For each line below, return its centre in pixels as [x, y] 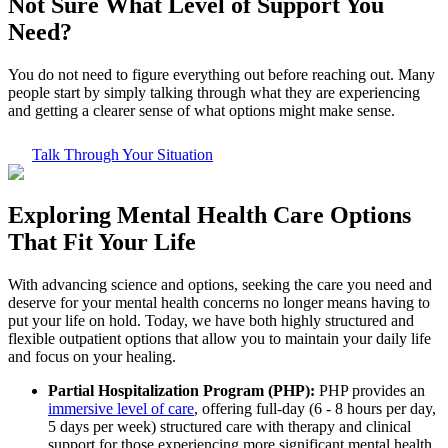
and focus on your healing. [92, 356]
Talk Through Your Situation [122, 154]
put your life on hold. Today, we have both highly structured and [211, 320]
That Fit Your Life [102, 241]
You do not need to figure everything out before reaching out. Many [221, 74]
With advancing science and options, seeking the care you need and [220, 284]
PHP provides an [370, 390]
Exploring [62, 214]
